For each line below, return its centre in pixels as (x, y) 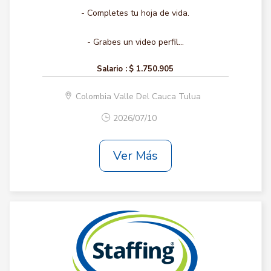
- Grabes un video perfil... (135, 42)
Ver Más (135, 155)
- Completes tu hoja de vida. (135, 13)
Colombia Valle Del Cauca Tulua (138, 96)
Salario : (112, 69)
